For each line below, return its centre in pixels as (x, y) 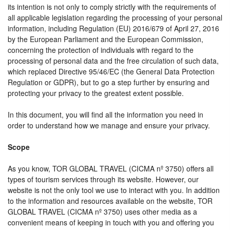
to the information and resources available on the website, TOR (110, 201)
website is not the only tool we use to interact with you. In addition (114, 190)
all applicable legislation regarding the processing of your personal (115, 17)
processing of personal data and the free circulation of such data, (113, 61)
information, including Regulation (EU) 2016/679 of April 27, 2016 (113, 28)
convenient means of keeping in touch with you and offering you (111, 222)
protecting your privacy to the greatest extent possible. (96, 93)
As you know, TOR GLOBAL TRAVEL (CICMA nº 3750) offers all (111, 168)
